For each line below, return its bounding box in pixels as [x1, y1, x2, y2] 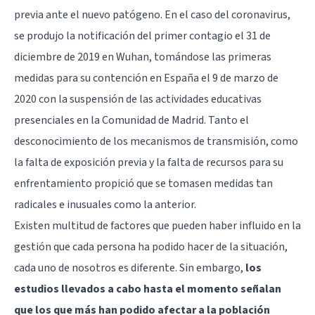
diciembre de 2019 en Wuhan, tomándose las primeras [14, 49, 271, 65]
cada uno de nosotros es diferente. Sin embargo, [14, 259, 245, 276]
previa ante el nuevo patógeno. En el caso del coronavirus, [14, 6, 290, 22]
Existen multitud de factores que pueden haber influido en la [14, 217, 301, 233]
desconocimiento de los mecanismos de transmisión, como [14, 133, 298, 149]
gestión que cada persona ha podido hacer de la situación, [14, 238, 288, 255]
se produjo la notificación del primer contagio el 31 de [14, 27, 271, 44]
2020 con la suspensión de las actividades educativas [14, 91, 262, 107]
